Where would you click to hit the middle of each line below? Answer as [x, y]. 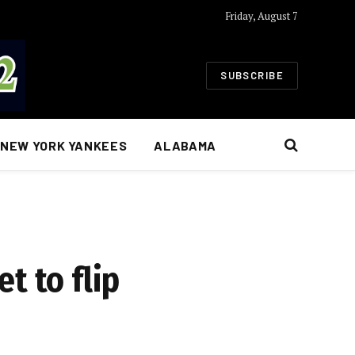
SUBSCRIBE [252, 75]
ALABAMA [185, 145]
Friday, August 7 [261, 15]
